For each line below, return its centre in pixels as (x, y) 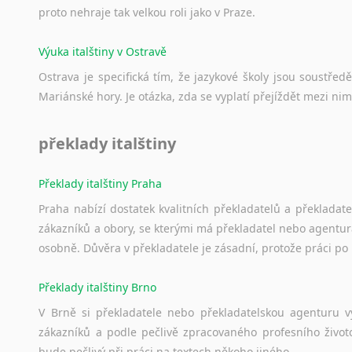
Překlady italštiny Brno (98, 287)
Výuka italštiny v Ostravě (103, 52)
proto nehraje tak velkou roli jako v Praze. (147, 13)
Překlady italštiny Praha (101, 183)
